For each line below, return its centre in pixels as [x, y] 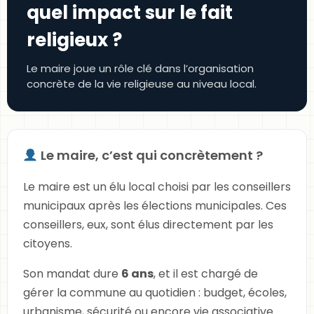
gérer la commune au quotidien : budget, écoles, [155, 293]
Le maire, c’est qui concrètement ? [150, 155]
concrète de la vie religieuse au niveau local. [142, 84]
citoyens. [48, 244]
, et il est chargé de [206, 274]
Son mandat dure [72, 274]
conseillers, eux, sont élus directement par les [148, 225]
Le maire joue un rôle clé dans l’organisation [140, 68]
